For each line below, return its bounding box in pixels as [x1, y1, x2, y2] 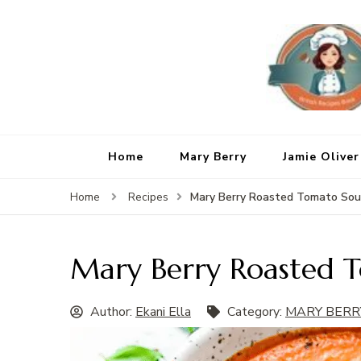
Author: [90, 303, 135, 322]
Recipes [128, 189, 168, 205]
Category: [227, 303, 285, 322]
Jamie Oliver [282, 149, 359, 165]
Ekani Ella [135, 303, 191, 322]
